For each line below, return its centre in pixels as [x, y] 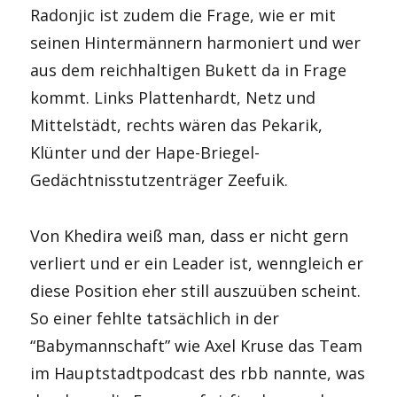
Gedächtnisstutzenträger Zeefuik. [160, 180]
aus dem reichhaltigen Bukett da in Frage [189, 70]
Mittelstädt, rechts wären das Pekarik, [177, 125]
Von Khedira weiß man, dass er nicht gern [190, 235]
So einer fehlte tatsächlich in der [155, 318]
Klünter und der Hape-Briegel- [145, 152]
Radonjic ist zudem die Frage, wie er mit [183, 15]
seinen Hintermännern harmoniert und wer [196, 43]
